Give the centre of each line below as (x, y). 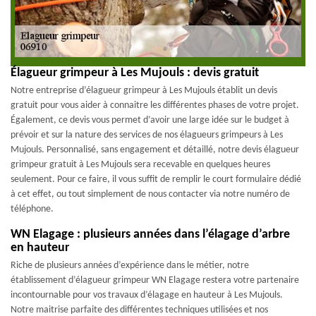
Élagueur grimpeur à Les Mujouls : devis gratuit (135, 73)
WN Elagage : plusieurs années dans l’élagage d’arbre (150, 234)
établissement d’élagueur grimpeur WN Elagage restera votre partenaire (155, 280)
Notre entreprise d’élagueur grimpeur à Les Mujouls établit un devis (144, 90)
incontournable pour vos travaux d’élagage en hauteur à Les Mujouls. (147, 295)
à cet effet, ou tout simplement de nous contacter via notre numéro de (150, 194)
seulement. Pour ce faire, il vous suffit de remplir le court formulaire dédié (156, 179)
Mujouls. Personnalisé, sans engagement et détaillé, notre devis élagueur (155, 150)
